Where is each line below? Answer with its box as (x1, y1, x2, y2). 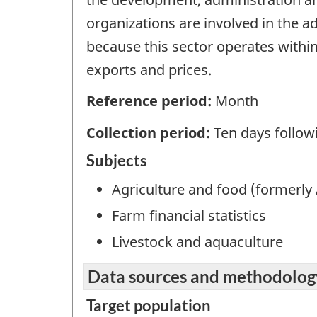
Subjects (86, 151, 147, 171)
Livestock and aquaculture (112, 232, 283, 252)
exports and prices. (86, 59, 212, 79)
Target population (86, 295, 211, 315)
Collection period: (86, 122, 214, 142)
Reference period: (86, 91, 215, 111)
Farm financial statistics (112, 206, 266, 226)
